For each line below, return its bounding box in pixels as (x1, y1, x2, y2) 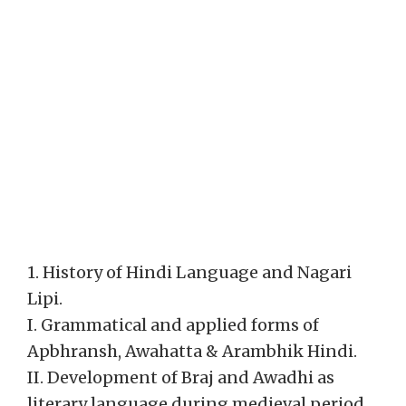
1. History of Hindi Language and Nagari (27, 262, 352, 283)
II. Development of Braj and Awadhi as (27, 367, 334, 388)
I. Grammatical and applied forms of (27, 314, 319, 335)
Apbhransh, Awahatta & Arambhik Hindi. (27, 341, 357, 362)
